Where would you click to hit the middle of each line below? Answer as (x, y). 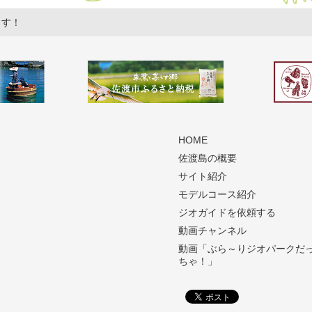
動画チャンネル (212, 230)
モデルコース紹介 (217, 194)
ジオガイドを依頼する (227, 212)
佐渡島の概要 (208, 158)
